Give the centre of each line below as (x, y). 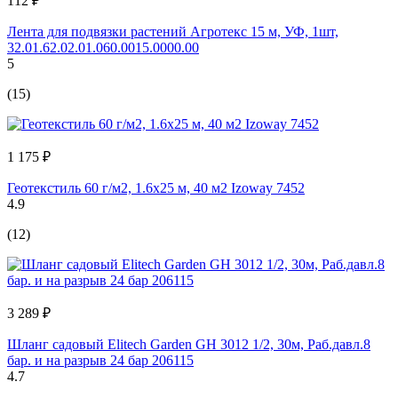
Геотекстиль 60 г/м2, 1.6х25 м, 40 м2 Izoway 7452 (156, 187)
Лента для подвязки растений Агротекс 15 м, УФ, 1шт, (173, 31)
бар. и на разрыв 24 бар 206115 (100, 360)
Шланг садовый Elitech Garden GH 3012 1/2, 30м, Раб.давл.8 (189, 344)
